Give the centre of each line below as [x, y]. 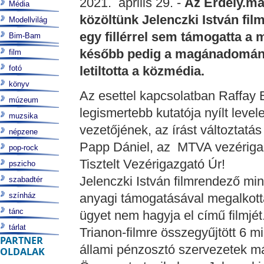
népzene [23, 132]
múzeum [24, 100]
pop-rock [24, 148]
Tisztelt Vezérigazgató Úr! [152, 164]
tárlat [17, 227]
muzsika [23, 116]
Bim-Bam [25, 36]
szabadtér [26, 179]
